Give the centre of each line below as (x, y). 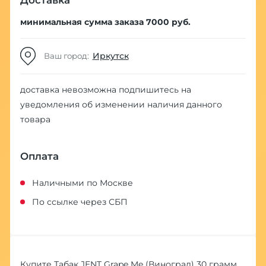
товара (35, 120)
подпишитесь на (155, 90)
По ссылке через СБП (80, 202)
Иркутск (110, 56)
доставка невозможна (69, 90)
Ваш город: (68, 56)
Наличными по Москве (82, 183)
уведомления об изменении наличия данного (121, 105)
